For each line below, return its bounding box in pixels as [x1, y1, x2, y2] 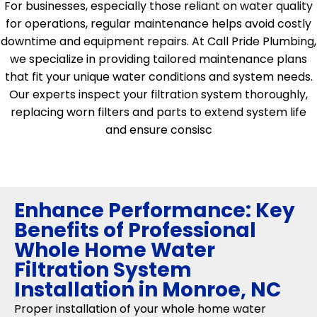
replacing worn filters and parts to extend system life [11, 104, 306, 120]
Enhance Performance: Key [14, 197, 295, 224]
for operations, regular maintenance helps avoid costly [6, 16, 311, 32]
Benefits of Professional [14, 217, 256, 244]
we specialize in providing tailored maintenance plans [10, 51, 307, 67]
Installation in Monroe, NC [14, 276, 281, 304]
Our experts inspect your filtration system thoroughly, [9, 86, 308, 103]
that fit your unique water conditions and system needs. [4, 69, 313, 85]
